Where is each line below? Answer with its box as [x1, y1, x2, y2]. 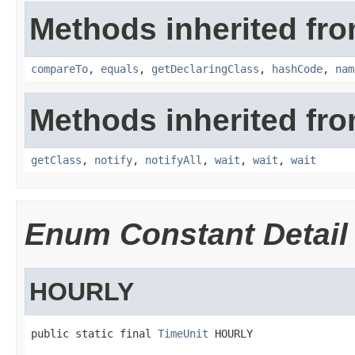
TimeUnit [158, 327, 208, 340]
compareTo [31, 63, 88, 75]
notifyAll [145, 154, 202, 166]
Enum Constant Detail [25, 217, 348, 251]
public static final [31, 327, 158, 340]
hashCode [272, 63, 323, 75]
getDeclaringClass [151, 63, 259, 75]
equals [101, 63, 139, 75]
